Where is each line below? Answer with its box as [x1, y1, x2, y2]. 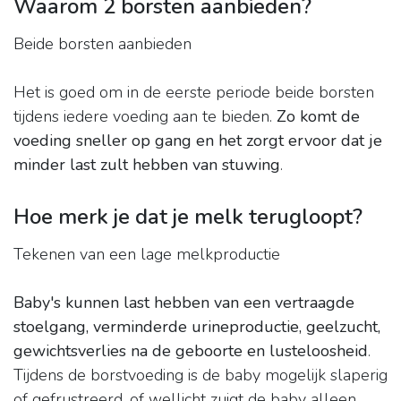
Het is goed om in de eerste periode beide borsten [13, 81, 374, 104]
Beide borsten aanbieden [13, 33, 192, 55]
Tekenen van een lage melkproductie [13, 243, 280, 266]
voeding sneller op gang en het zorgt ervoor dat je [13, 130, 382, 152]
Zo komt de [277, 106, 360, 128]
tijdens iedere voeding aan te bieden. [13, 106, 277, 128]
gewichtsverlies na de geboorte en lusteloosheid [13, 340, 368, 363]
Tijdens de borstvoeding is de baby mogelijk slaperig [13, 364, 388, 387]
